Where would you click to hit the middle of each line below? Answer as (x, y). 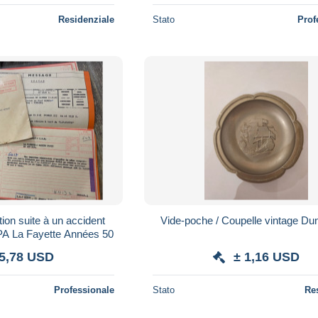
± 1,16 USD (267, 257)
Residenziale (87, 19)
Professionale (84, 290)
